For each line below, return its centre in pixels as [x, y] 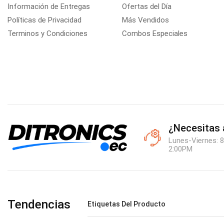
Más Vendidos [145, 20]
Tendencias [39, 204]
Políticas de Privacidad [44, 20]
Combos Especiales [154, 33]
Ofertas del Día [146, 6]
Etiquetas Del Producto [126, 204]
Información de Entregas [49, 6]
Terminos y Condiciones [47, 33]
